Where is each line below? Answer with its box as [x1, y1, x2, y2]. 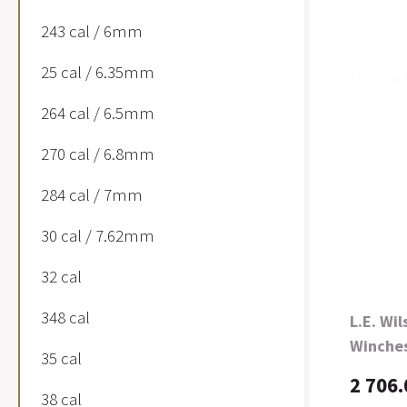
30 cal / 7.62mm [41, 224, 154, 246]
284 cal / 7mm [41, 184, 143, 205]
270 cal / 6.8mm [41, 143, 154, 164]
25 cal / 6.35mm [41, 61, 154, 83]
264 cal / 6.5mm [41, 102, 154, 124]
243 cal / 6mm [41, 20, 143, 42]
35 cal [41, 347, 82, 369]
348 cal [41, 306, 90, 328]
